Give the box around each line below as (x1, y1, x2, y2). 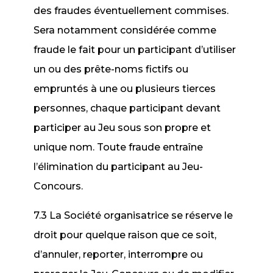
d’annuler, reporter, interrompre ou (34, 249, 204, 260)
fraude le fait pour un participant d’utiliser (34, 44, 236, 55)
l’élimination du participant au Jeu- (34, 161, 204, 172)
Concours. (34, 180, 83, 192)
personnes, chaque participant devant (34, 102, 221, 114)
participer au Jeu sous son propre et (34, 122, 211, 133)
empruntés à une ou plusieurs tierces (34, 83, 216, 94)
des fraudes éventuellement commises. (34, 5, 229, 16)
